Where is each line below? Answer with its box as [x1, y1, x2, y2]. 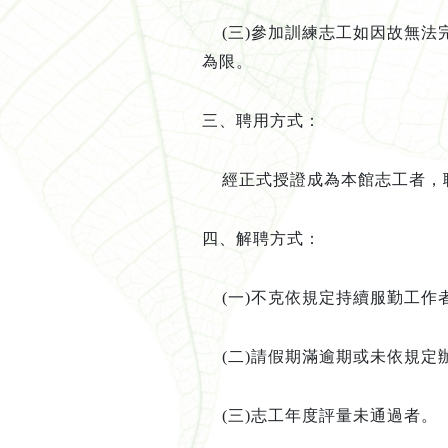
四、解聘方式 [201, 230, 304, 248]
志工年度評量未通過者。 [250, 407, 438, 425]
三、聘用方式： [201, 112, 321, 130]
